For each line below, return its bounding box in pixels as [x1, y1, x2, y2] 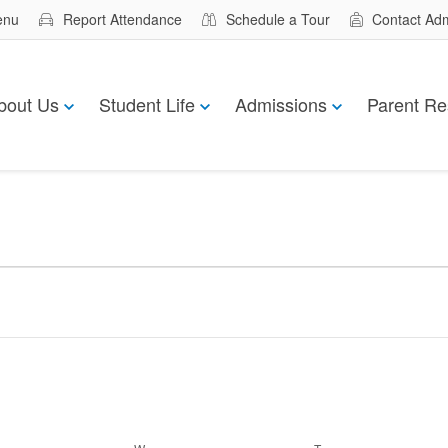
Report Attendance [63, 9, 182, 29]
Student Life [99, 91, 195, 118]
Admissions [235, 91, 327, 118]
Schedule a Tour [226, 9, 330, 29]
